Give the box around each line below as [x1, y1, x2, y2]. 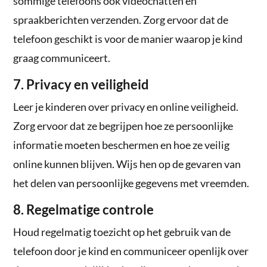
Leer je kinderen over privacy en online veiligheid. [13, 100, 239, 114]
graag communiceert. [13, 51, 111, 65]
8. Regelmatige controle [13, 201, 154, 218]
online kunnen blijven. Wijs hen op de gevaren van [13, 157, 241, 171]
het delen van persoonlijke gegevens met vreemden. [13, 176, 250, 190]
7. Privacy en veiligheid [13, 76, 150, 93]
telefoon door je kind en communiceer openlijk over [13, 244, 249, 258]
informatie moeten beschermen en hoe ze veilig [13, 138, 230, 152]
